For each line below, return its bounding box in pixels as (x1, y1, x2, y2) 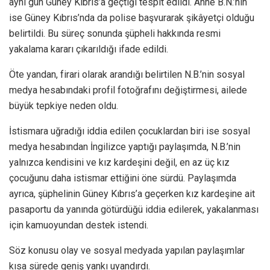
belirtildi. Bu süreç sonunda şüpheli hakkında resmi (9, 27, 221, 39)
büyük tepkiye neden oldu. (9, 99, 118, 111)
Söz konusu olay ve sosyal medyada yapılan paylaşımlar (9, 244, 245, 256)
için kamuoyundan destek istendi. (9, 219, 148, 231)
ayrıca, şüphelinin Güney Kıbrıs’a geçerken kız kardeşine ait (9, 187, 255, 199)
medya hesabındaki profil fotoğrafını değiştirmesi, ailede (9, 84, 247, 96)
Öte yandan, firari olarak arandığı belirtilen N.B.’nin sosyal (9, 68, 245, 80)
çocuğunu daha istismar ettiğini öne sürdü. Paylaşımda (9, 172, 236, 184)
